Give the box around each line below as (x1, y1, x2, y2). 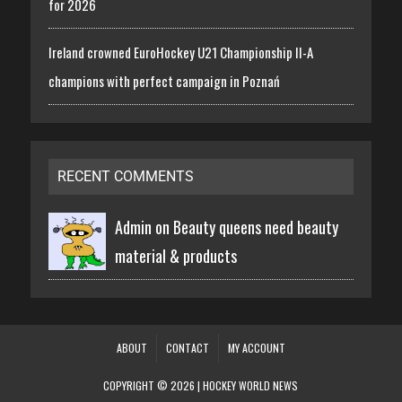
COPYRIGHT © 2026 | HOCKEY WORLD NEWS (103, 377, 299, 393)
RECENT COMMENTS (57, 167, 194, 185)
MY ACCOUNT (227, 339, 285, 355)
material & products (114, 243, 237, 267)
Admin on (114, 214, 173, 239)
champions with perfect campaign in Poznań (48, 70, 280, 91)
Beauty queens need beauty (172, 214, 338, 239)
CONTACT (165, 339, 209, 355)
